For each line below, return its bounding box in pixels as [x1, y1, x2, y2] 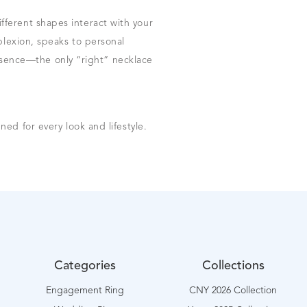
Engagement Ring [46, 286, 125, 295]
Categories [54, 260, 116, 272]
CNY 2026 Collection [189, 286, 278, 295]
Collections [201, 260, 265, 272]
